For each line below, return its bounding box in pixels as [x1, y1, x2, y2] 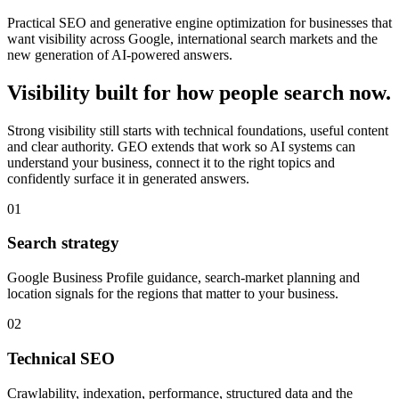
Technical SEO [7, 348, 115, 368]
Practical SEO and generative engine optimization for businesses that [7, 14, 392, 30]
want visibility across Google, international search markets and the [7, 30, 378, 46]
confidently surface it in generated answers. [7, 170, 249, 186]
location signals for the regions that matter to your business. [7, 286, 338, 302]
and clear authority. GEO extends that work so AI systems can [7, 138, 355, 154]
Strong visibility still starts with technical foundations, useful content [7, 122, 388, 138]
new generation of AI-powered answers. [7, 46, 232, 62]
